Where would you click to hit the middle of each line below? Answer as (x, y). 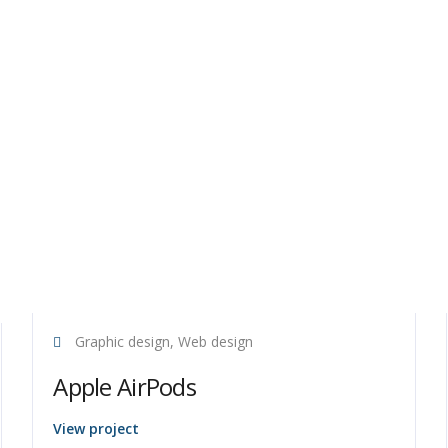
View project (96, 428)
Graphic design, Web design (162, 341)
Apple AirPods (124, 386)
